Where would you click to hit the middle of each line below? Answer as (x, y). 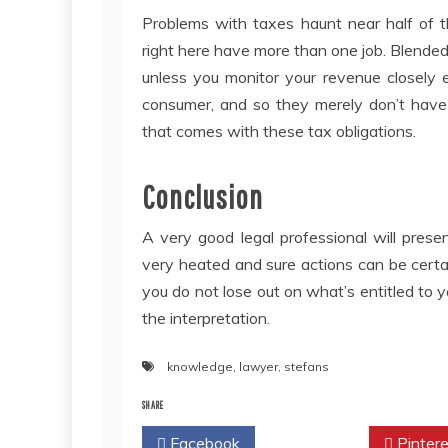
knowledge (200, 367)
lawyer (258, 367)
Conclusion (202, 197)
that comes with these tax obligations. (279, 131)
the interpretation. (206, 318)
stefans (306, 367)
